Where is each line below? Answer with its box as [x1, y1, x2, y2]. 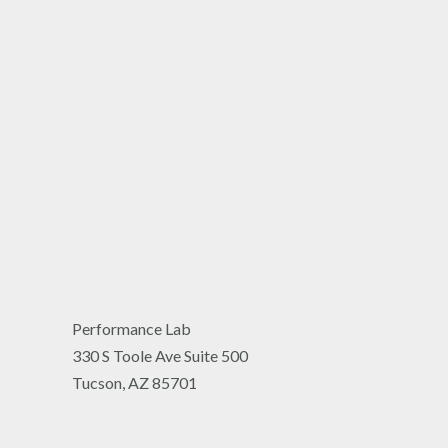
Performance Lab [72, 319, 191, 339]
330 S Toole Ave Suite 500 [72, 346, 248, 366]
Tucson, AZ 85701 [72, 373, 197, 393]
